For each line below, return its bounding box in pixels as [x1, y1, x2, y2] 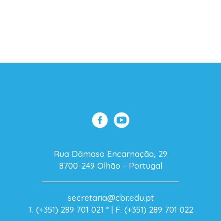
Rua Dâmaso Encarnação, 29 [54, 148, 167, 159]
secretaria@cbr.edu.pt [67, 192, 154, 203]
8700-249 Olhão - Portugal [59, 160, 162, 171]
